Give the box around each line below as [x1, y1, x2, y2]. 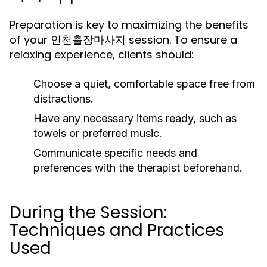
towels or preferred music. [33, 127, 162, 139]
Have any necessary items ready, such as [33, 112, 237, 125]
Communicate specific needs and [33, 147, 197, 159]
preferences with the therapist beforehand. [33, 162, 243, 174]
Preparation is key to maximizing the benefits [10, 17, 249, 32]
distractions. [33, 92, 94, 105]
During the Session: [10, 201, 167, 224]
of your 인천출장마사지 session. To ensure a [10, 32, 237, 47]
